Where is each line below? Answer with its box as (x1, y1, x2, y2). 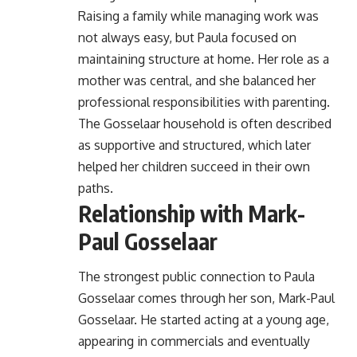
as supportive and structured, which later (78, 136, 311, 153)
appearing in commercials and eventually (78, 333, 310, 350)
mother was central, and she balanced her (78, 72, 316, 88)
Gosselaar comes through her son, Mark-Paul (78, 290, 335, 307)
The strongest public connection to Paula (78, 269, 315, 285)
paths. (78, 179, 113, 196)
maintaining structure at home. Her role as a (78, 50, 329, 67)
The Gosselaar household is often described (78, 115, 331, 131)
